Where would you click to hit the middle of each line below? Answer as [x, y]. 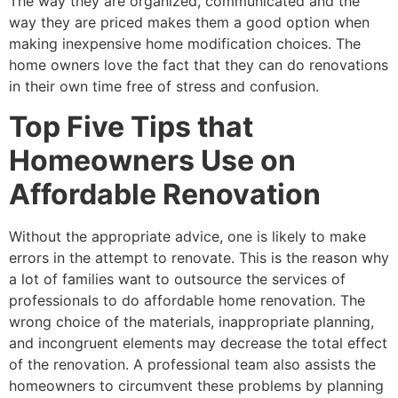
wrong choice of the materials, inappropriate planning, [191, 321]
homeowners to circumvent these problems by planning [196, 385]
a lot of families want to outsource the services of [177, 279]
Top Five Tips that [131, 126]
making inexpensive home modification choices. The [185, 44]
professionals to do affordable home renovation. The [187, 300]
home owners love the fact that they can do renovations [199, 65]
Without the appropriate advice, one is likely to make [187, 236]
